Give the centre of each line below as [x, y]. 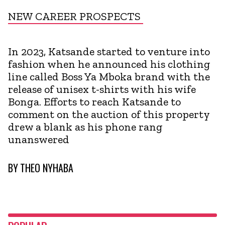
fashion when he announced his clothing [109, 64]
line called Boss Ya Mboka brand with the [109, 76]
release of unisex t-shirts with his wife [102, 89]
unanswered [39, 139]
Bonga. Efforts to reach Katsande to [94, 101]
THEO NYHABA [47, 167]
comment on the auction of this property [109, 114]
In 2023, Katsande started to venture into [109, 51]
